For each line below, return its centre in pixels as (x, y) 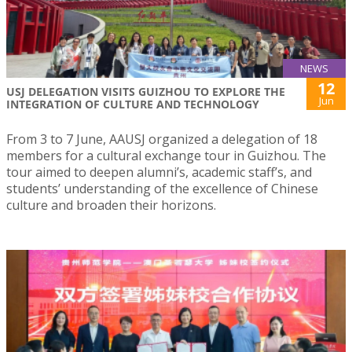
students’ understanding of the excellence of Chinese (162, 189)
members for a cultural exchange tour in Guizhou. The (166, 156)
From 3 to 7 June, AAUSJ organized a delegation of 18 (162, 139)
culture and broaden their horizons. (111, 205)
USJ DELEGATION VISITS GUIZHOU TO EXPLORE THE (146, 92)
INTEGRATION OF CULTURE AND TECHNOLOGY (133, 104)
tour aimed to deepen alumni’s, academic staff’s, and (159, 172)
